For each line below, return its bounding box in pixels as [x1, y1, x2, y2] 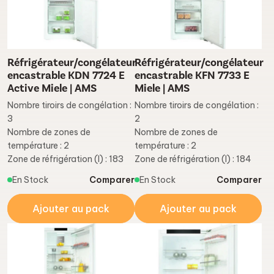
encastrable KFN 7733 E [135, 68, 250, 83]
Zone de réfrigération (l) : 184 [135, 154, 251, 165]
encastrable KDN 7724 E [7, 68, 125, 83]
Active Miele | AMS [7, 81, 97, 96]
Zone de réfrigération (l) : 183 [7, 154, 124, 165]
